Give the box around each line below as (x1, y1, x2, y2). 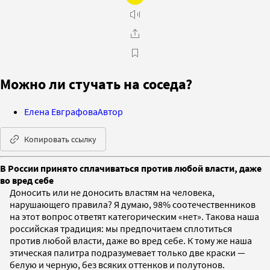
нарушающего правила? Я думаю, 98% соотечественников (10, 198, 256, 210)
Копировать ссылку (24, 133, 96, 145)
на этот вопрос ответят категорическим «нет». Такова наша (10, 210, 259, 222)
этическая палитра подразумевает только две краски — (10, 246, 245, 259)
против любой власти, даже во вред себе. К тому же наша (10, 234, 252, 246)
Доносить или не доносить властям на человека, (10, 186, 215, 198)
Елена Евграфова (24, 105, 98, 118)
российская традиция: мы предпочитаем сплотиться (10, 222, 232, 234)
